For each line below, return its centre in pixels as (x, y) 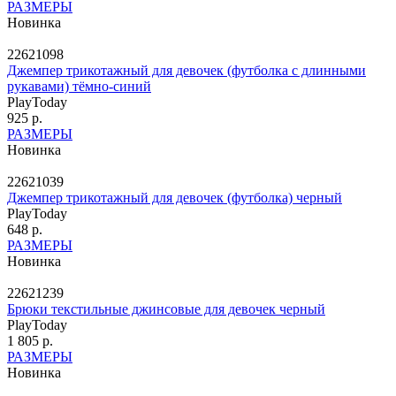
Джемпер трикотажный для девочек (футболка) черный (175, 197)
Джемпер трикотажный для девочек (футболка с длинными (187, 70)
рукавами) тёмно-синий (79, 86)
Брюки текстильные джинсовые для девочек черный (166, 308)
